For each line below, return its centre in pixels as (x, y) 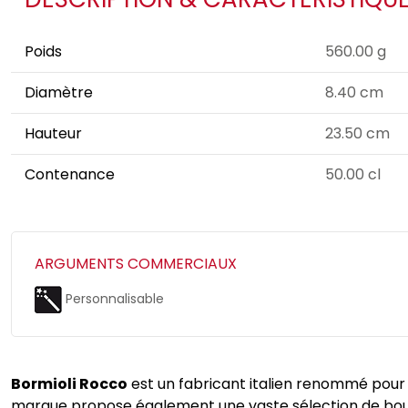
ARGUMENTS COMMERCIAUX (136, 264)
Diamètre (59, 92)
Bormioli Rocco (69, 384)
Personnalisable (113, 298)
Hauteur (53, 133)
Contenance (70, 174)
